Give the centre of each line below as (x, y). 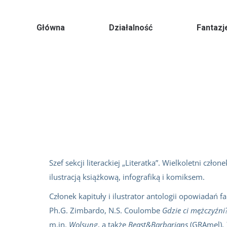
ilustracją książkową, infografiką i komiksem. (127, 177)
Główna (51, 28)
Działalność (131, 28)
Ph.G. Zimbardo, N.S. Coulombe (106, 210)
